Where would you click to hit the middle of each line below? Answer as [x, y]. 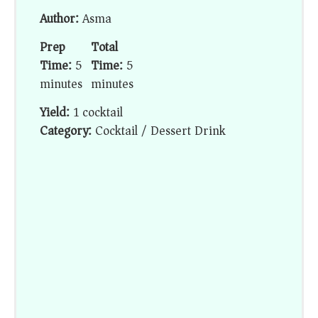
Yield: [55, 113]
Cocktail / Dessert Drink [161, 131]
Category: [66, 131]
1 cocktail [98, 113]
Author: [60, 19]
